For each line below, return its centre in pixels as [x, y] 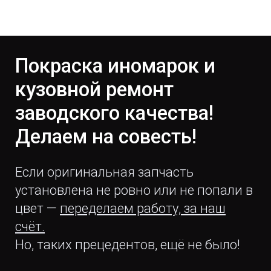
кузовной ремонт [94, 89]
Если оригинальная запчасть [104, 172]
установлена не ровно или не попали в [134, 190]
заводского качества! [114, 113]
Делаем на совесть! [106, 136]
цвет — [36, 208]
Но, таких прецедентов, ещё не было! [128, 245]
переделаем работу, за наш [143, 208]
